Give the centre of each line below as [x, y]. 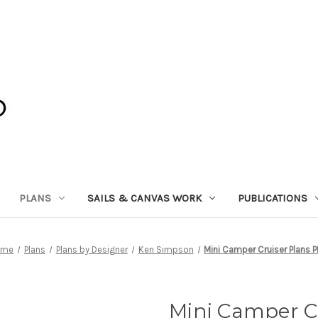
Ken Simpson [166, 249]
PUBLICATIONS [272, 198]
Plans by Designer [92, 249]
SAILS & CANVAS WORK [144, 198]
